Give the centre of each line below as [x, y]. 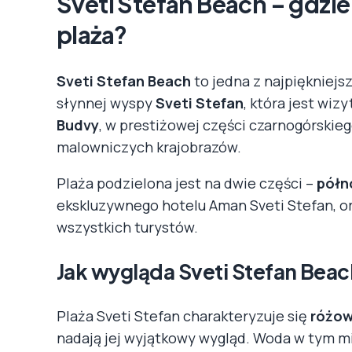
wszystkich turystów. [127, 227]
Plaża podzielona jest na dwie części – [187, 183]
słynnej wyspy [106, 103]
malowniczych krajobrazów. [149, 147]
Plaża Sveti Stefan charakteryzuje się [183, 315]
